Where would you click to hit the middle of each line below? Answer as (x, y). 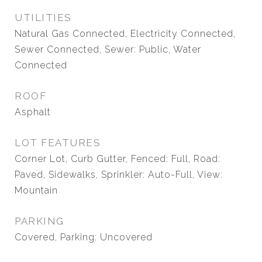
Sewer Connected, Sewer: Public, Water (108, 49)
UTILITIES (43, 18)
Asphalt (33, 112)
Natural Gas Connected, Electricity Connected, (125, 34)
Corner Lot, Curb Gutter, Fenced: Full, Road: (118, 159)
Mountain (36, 190)
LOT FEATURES (58, 143)
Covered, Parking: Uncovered (84, 237)
